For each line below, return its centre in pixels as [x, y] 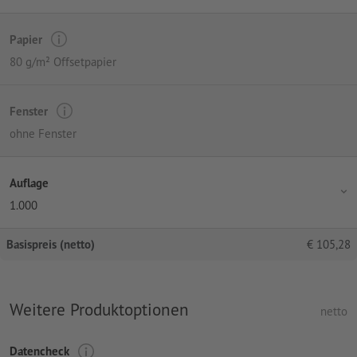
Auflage [29, 182]
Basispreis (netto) [51, 245]
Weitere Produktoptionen [99, 310]
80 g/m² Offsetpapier [63, 62]
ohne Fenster [43, 134]
